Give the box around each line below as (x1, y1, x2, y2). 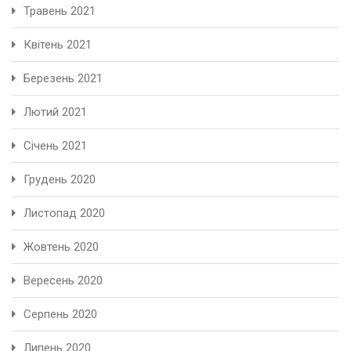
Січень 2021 (24, 138, 87, 153)
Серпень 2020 (24, 306, 97, 321)
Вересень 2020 (24, 273, 103, 288)
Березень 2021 (24, 71, 103, 85)
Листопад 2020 (24, 205, 105, 220)
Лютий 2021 (24, 104, 87, 119)
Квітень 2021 (24, 37, 92, 52)
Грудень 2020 (24, 172, 96, 186)
